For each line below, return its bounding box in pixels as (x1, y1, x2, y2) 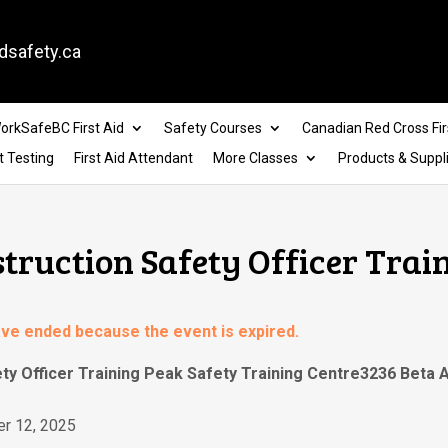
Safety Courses (163, 120, 262, 137)
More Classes (212, 150, 298, 167)
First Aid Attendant (73, 150, 193, 167)
